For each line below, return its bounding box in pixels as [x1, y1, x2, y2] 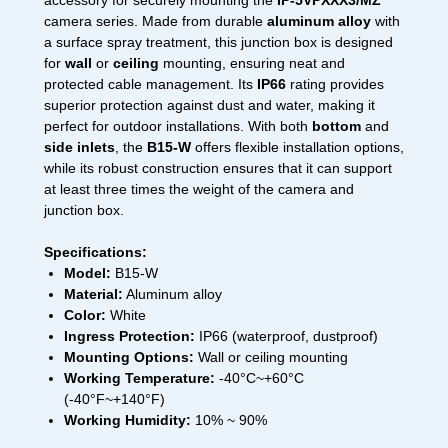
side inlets [44, 139, 115, 156]
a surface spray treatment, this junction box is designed [44, 34, 393, 51]
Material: [64, 286, 123, 303]
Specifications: [44, 244, 147, 261]
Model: [64, 265, 111, 282]
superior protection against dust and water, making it [44, 97, 375, 114]
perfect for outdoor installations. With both [44, 118, 312, 135]
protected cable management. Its [44, 76, 257, 93]
